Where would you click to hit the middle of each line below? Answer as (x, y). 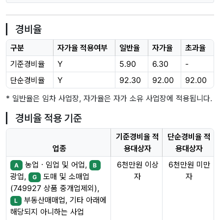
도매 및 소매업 (65, 176)
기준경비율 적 (137, 136)
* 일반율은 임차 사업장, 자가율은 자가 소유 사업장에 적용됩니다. (109, 98)
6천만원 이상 (137, 164)
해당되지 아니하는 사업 (47, 212)
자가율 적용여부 (82, 47)
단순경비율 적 (189, 136)
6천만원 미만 (189, 164)
